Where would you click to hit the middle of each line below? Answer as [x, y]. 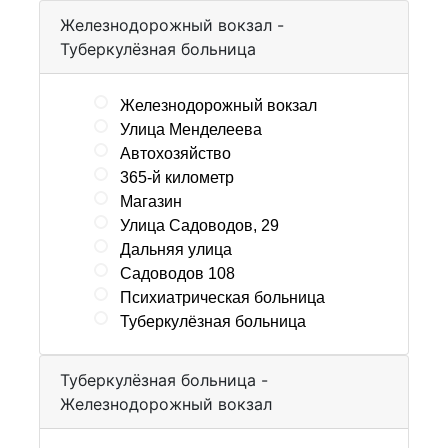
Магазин [151, 201]
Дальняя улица [176, 249]
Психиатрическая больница [222, 297]
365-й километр [177, 177]
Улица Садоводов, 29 [199, 225]
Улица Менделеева [191, 129]
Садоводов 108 [177, 273]
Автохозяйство [175, 153]
